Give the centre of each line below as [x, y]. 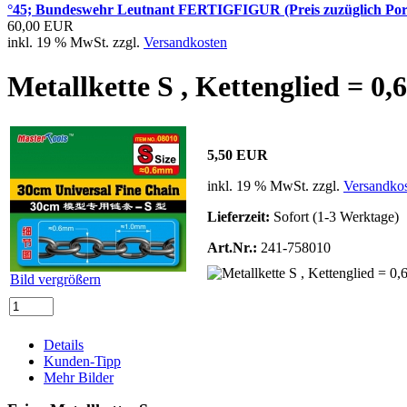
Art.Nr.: [232, 247]
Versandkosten [185, 42]
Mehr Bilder [79, 377]
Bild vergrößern [55, 279]
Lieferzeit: [238, 216]
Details [64, 344]
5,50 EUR [238, 154]
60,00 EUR [40, 25]
